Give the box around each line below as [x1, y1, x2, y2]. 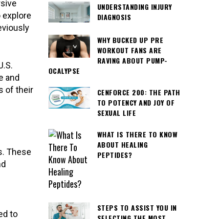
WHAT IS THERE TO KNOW [97, 129, 177, 140]
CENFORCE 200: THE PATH [97, 87, 180, 97]
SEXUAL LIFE [97, 107, 136, 118]
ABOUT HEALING [97, 139, 148, 150]
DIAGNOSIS [97, 12, 131, 22]
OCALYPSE [48, 65, 80, 76]
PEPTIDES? [97, 150, 132, 160]
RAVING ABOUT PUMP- [97, 55, 168, 66]
